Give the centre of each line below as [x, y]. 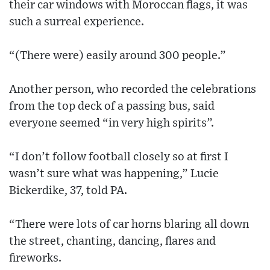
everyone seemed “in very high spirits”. [111, 123]
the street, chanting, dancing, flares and [112, 241]
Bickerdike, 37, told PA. [68, 190]
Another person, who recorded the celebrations [133, 89]
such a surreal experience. [77, 22]
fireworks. [35, 258]
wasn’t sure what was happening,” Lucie [114, 174]
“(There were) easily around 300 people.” [118, 55]
